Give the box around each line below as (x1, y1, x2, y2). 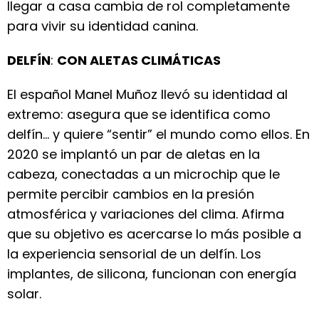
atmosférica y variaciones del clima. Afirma (7, 205, 284, 223)
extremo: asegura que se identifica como (7, 105, 271, 123)
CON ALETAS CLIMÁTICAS (57, 51, 221, 69)
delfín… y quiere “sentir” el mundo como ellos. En (7, 125, 310, 143)
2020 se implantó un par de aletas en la (7, 145, 260, 163)
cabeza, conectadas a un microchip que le (7, 165, 280, 183)
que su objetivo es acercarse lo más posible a (7, 225, 301, 243)
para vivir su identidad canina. (7, 17, 198, 35)
